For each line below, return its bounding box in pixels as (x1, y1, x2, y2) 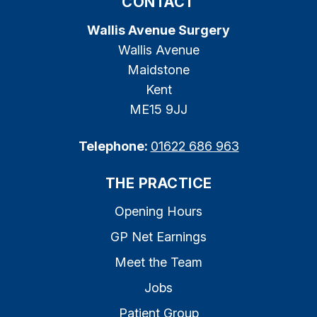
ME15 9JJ (129, 102, 188, 117)
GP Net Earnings (110, 229, 207, 244)
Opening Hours (115, 204, 202, 219)
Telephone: (78, 139, 151, 154)
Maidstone (127, 62, 190, 77)
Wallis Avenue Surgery (87, 23, 230, 38)
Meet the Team (115, 255, 202, 270)
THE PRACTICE (105, 175, 212, 192)
